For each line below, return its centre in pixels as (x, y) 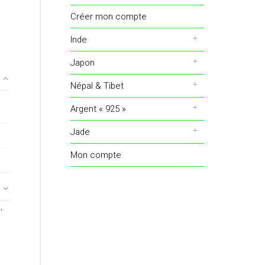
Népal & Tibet (97, 86)
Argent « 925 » (98, 109)
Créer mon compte (108, 17)
